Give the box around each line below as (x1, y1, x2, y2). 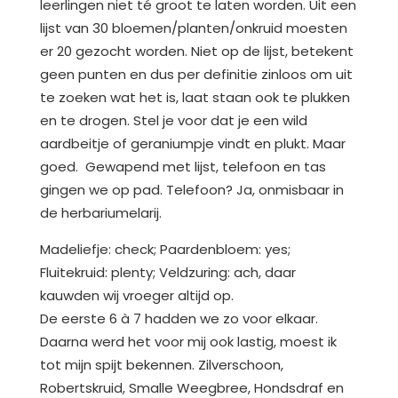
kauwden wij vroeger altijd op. (40, 286, 234, 306)
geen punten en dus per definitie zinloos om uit (40, 65, 353, 84)
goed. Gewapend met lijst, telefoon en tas (40, 157, 326, 177)
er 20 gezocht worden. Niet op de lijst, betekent (40, 42, 354, 61)
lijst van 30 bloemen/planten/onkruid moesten (40, 19, 347, 38)
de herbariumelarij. (40, 203, 162, 223)
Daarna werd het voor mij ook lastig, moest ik (40, 332, 337, 352)
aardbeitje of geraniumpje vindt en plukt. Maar (40, 134, 346, 154)
